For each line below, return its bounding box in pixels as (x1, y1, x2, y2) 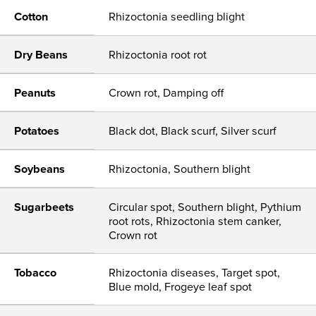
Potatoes (14, 122, 59, 140)
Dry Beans (14, 46, 68, 63)
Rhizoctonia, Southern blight (109, 160, 251, 177)
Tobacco (14, 264, 56, 281)
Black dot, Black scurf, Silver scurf (109, 122, 277, 139)
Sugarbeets (14, 198, 74, 216)
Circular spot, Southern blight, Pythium (109, 198, 302, 215)
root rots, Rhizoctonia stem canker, (109, 212, 282, 229)
